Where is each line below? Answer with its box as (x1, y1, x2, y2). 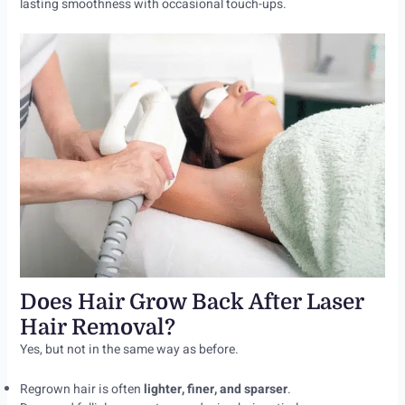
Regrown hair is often (19, 379, 144, 399)
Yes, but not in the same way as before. (19, 340, 239, 360)
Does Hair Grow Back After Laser (19, 289, 363, 316)
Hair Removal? (19, 315, 175, 341)
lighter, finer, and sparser (143, 379, 287, 399)
